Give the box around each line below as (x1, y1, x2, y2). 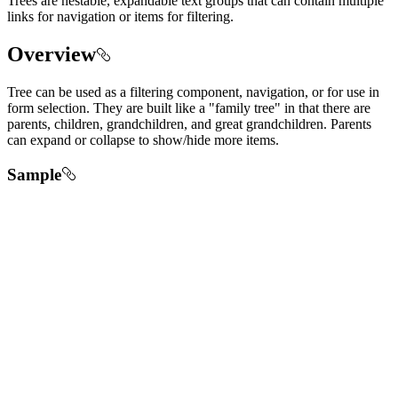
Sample (7, 164, 61, 184)
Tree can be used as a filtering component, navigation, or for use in (7, 84, 379, 99)
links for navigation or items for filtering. (7, 9, 234, 25)
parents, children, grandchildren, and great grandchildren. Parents (7, 115, 371, 131)
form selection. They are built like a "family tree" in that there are (7, 99, 370, 115)
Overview (7, 43, 96, 67)
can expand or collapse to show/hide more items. (7, 131, 279, 147)
